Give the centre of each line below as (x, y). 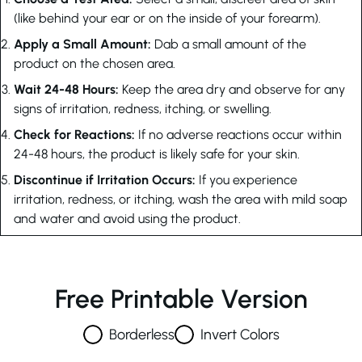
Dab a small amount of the (230, 44)
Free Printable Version (181, 299)
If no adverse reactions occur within (240, 135)
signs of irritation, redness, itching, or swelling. (143, 109)
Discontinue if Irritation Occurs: (106, 180)
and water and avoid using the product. (127, 219)
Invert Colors (240, 335)
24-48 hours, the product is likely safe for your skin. (157, 154)
